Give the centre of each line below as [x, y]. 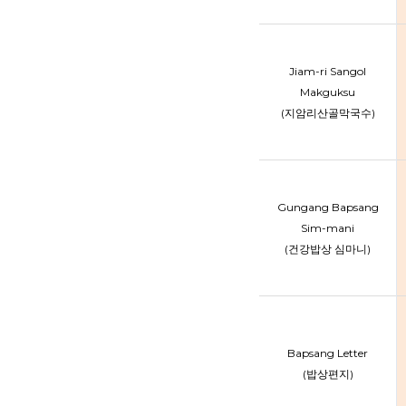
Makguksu [328, 92]
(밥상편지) [328, 374]
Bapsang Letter [328, 353]
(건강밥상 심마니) [328, 249]
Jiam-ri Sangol [328, 71]
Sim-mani [328, 228]
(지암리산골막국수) [328, 113]
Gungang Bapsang [328, 207]
